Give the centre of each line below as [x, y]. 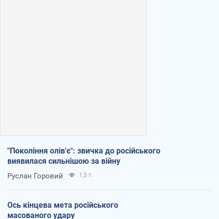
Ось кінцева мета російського [63, 205]
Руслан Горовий [35, 176]
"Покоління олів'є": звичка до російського [84, 151]
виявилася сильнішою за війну [64, 161]
